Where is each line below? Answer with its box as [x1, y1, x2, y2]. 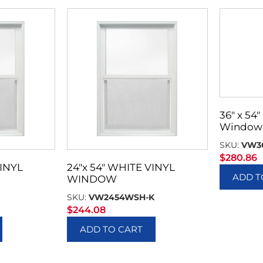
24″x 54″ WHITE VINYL [66, 161, 175, 174]
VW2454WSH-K [88, 192, 154, 203]
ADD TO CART [79, 224, 143, 235]
